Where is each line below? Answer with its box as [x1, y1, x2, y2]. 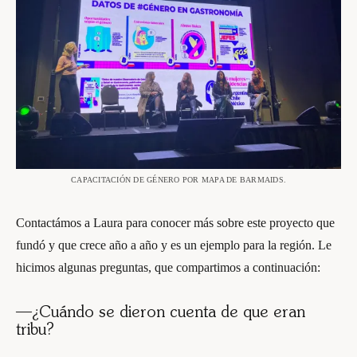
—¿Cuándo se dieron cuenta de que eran [16, 304, 305, 321]
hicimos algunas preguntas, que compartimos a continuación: [16, 260, 320, 274]
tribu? [16, 322, 54, 339]
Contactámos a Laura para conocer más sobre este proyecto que [16, 215, 335, 229]
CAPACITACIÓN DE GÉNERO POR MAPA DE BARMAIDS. [71, 175, 286, 184]
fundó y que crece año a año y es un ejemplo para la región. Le [16, 237, 331, 252]
